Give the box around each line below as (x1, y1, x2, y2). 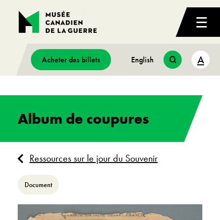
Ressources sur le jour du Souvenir (29, 152, 158, 165)
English (131, 55, 154, 65)
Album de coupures (18, 109, 149, 128)
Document (25, 180, 52, 189)
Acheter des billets (42, 55, 100, 65)
